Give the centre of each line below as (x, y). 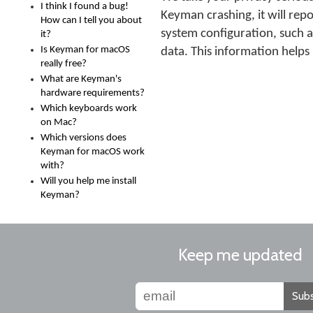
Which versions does (83, 138)
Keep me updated (240, 255)
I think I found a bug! (85, 7)
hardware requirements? (93, 93)
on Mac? (59, 123)
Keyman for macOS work (93, 152)
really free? (64, 64)
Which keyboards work (89, 109)
